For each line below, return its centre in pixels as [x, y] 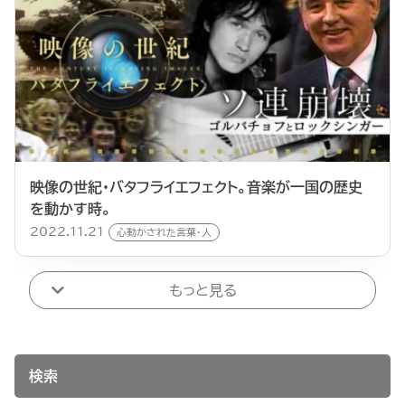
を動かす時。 [71, 208]
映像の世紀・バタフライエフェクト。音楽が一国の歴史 [196, 187]
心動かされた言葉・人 [164, 231]
